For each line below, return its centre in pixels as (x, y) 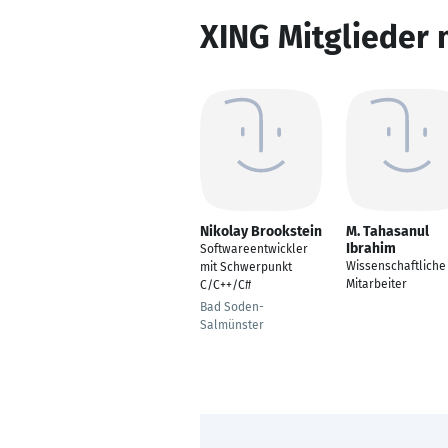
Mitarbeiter (376, 284)
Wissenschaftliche (396, 266)
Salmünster (232, 325)
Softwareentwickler (254, 249)
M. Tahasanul (387, 231)
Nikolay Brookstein (261, 231)
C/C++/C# (225, 285)
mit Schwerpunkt (246, 267)
